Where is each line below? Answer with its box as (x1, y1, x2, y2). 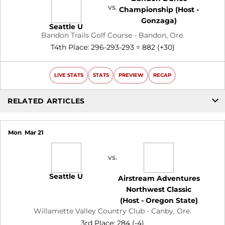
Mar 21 (24, 128, 44, 136)
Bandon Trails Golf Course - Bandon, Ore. (41, 30, 184, 40)
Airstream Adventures (118, 173, 200, 183)
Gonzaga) (141, 16, 177, 25)
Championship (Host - (119, 5, 199, 14)
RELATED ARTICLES (8, 96, 85, 106)
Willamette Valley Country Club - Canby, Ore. (34, 206, 191, 215)
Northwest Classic (126, 184, 192, 194)
